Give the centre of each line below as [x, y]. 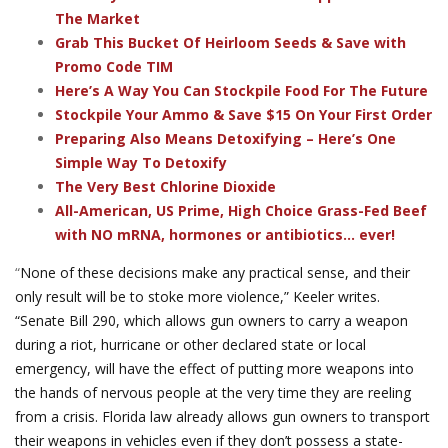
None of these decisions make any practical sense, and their [215, 272]
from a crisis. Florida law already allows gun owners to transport [222, 416]
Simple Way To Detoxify [141, 162]
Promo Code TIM [114, 66]
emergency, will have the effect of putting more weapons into [214, 368]
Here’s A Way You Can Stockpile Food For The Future [241, 90]
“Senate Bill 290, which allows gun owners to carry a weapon [211, 320]
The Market [97, 18]
